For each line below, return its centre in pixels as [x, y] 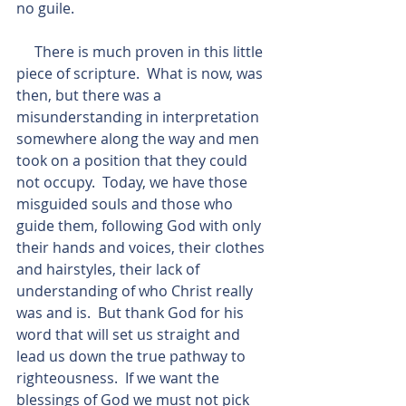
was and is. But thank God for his [132, 313]
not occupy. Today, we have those [134, 182]
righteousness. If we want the [120, 378]
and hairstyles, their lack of [110, 269]
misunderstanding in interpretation [140, 117]
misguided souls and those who [126, 204]
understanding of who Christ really [136, 291]
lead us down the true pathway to [133, 356]
